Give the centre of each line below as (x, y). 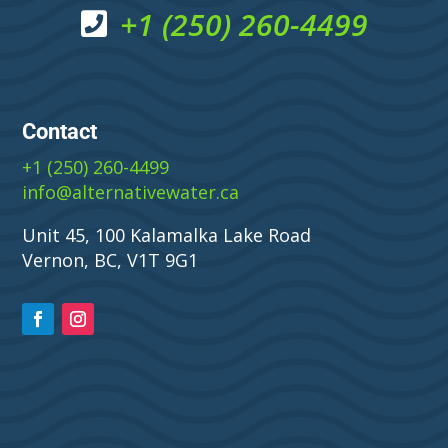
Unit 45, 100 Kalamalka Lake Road (167, 235)
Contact (60, 132)
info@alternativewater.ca (131, 192)
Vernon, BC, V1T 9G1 (110, 260)
